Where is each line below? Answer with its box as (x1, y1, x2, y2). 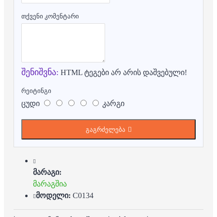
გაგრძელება (85, 125, 125, 133)
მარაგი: (33, 168, 62, 176)
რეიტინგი (21, 87, 51, 94)
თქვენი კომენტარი (21, 12, 79, 20)
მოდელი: (36, 191, 71, 200)
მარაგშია (33, 179, 67, 188)
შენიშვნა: (21, 67, 59, 77)
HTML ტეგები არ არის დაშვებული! (59, 68, 187, 77)
